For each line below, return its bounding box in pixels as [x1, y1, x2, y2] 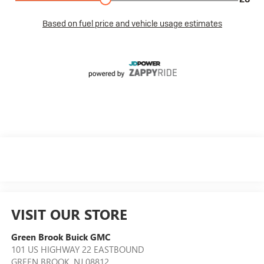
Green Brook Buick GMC [11, 231, 110, 243]
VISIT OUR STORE [11, 204, 127, 224]
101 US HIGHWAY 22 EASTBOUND [11, 243, 144, 256]
